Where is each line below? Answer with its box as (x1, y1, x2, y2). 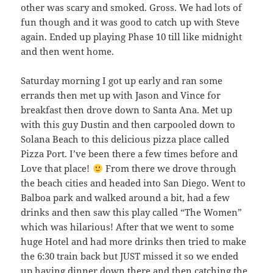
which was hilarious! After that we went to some (21, 221, 235, 233)
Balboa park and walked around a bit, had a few (21, 191, 230, 204)
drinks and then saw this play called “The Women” (21, 206, 243, 219)
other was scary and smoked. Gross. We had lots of (21, 1, 243, 14)
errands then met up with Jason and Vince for (21, 89, 221, 102)
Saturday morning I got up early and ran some (21, 74, 223, 87)
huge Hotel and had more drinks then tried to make (21, 235, 247, 248)
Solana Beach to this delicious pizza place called (21, 133, 230, 146)
